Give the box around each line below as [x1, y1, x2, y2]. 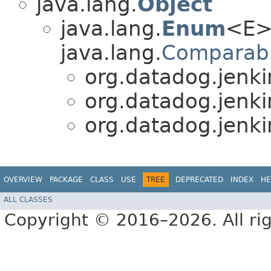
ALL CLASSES [4, 195, 53, 204]
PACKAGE [50, 175, 83, 184]
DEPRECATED [175, 175, 223, 184]
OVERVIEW [4, 175, 42, 184]
